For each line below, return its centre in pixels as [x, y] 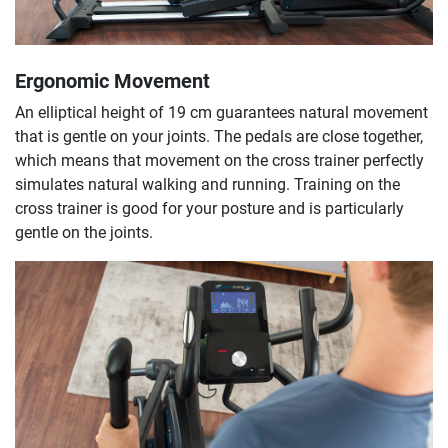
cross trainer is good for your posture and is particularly [209, 208]
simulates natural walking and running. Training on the [207, 184]
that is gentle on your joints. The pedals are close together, [219, 136]
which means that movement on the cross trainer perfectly [219, 160]
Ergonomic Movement [112, 80]
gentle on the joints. [84, 232]
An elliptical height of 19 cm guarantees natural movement [221, 112]
